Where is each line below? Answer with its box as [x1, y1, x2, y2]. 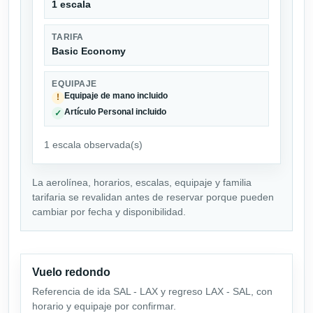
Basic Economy [52, 45, 126, 57]
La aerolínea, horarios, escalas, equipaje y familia [32, 176, 252, 188]
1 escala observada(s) [44, 138, 143, 150]
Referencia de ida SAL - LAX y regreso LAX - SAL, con [32, 285, 272, 297]
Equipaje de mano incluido [64, 92, 168, 101]
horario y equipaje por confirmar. [32, 300, 176, 312]
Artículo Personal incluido [64, 107, 167, 116]
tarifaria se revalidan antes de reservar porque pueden [32, 191, 274, 203]
